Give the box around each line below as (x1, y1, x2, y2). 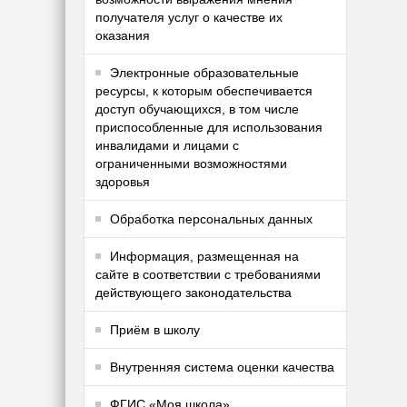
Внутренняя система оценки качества (110, 360, 334, 375)
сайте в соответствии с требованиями (95, 267, 321, 283)
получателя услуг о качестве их (95, 10, 283, 25)
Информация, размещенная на (110, 249, 299, 264)
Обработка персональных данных (110, 212, 313, 227)
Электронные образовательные (110, 65, 299, 81)
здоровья (95, 174, 150, 190)
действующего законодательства (95, 285, 292, 301)
